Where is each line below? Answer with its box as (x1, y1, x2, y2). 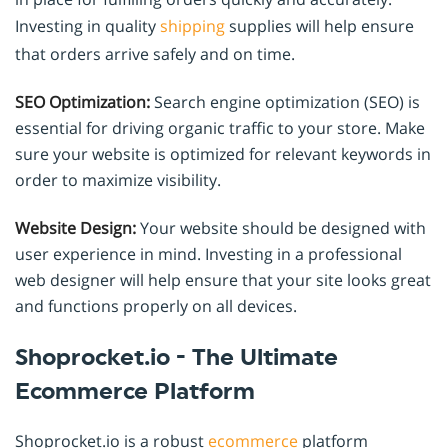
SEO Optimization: (15, 90, 150, 113)
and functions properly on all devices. (15, 294, 297, 317)
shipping (160, 14, 225, 37)
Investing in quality (15, 14, 160, 37)
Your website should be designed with (136, 216, 426, 239)
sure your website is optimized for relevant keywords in (15, 142, 431, 165)
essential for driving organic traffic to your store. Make (15, 116, 425, 139)
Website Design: (15, 216, 136, 239)
